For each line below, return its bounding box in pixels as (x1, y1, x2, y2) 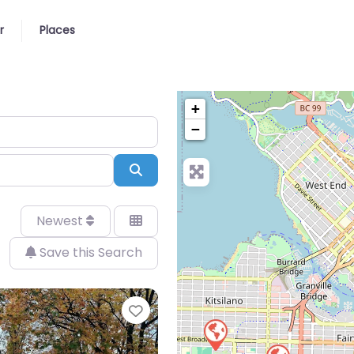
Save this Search (36, 243, 142, 262)
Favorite (142, 299, 207, 322)
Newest (36, 211, 87, 230)
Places (40, 22, 76, 38)
